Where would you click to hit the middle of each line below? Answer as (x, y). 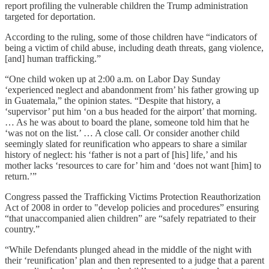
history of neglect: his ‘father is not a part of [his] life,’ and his (121, 155)
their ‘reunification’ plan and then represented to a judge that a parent (134, 261)
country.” (22, 229)
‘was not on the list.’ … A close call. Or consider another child (122, 133)
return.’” (21, 177)
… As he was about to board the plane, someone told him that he (127, 122)
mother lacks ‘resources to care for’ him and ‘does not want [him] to (133, 166)
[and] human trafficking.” (53, 59)
